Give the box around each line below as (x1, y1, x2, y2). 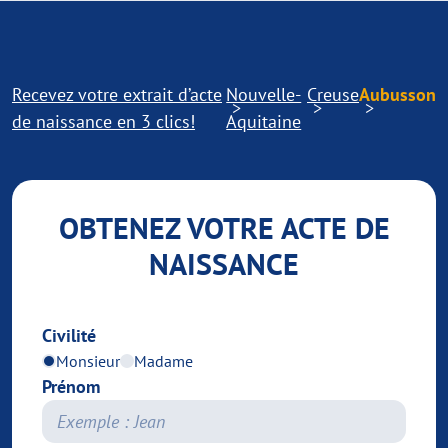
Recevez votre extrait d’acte (12, 83, 222, 106)
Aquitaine (226, 110, 302, 133)
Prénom (42, 375, 100, 398)
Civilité (42, 324, 96, 347)
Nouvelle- (226, 83, 302, 106)
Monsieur (56, 351, 120, 371)
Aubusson (359, 83, 436, 106)
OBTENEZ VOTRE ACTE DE (58, 208, 390, 247)
